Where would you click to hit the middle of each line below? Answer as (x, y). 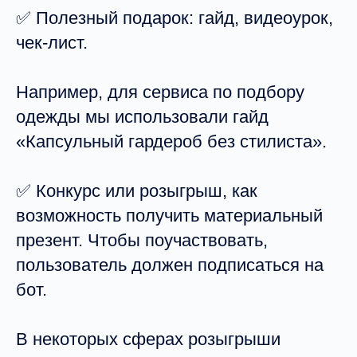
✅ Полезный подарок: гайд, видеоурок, (175, 18)
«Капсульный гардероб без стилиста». (171, 141)
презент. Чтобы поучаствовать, (142, 240)
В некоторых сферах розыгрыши (148, 339)
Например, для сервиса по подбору (160, 92)
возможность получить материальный (169, 216)
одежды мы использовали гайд (142, 117)
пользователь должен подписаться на (170, 265)
